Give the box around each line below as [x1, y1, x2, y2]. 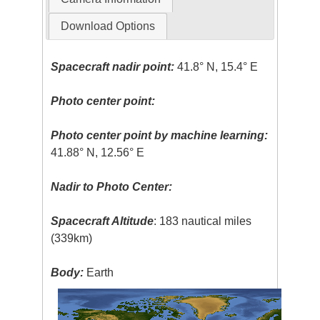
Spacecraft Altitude [51, 215, 154, 228]
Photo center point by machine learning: [51, 129, 269, 142]
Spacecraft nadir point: [51, 61, 175, 74]
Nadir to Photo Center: [51, 181, 173, 194]
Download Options [60, 20, 155, 33]
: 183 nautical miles [154, 215, 252, 228]
